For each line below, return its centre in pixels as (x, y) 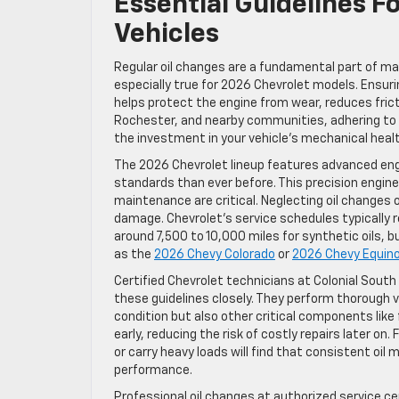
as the (134, 254)
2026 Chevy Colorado (215, 254)
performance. (153, 370)
